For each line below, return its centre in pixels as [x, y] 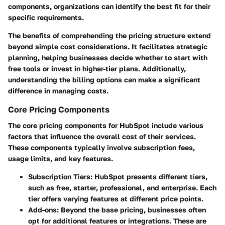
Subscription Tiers [59, 177]
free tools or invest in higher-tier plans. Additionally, [97, 69]
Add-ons [42, 210]
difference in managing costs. [58, 91]
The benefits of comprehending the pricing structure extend [109, 36]
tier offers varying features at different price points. [116, 199]
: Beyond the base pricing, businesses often [131, 210]
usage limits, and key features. [61, 159]
